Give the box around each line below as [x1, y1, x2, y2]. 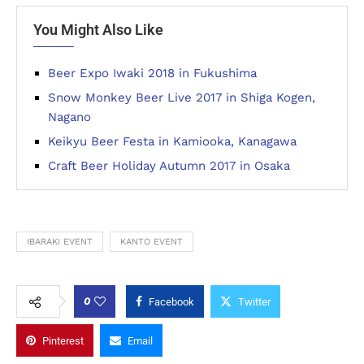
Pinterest [42, 335, 84, 347]
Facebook [149, 296, 194, 308]
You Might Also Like [33, 21, 163, 38]
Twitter [238, 296, 271, 308]
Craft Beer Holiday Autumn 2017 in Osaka [48, 158, 290, 173]
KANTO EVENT [120, 236, 183, 247]
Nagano [48, 110, 91, 124]
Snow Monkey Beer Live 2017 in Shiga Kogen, [48, 90, 315, 105]
